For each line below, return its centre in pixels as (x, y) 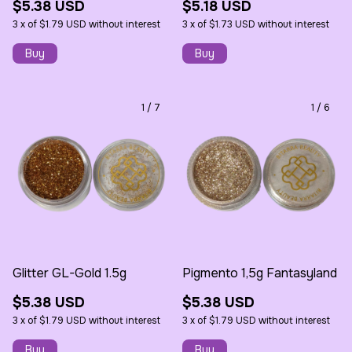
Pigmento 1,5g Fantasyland (260, 273)
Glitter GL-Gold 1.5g (70, 273)
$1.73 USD (232, 24)
